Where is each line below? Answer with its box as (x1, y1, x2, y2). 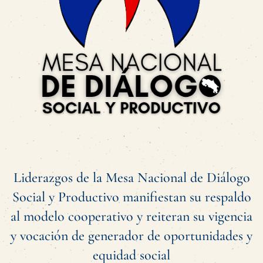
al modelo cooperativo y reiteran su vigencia (11, 207, 252, 225)
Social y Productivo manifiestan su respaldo (12, 188, 251, 205)
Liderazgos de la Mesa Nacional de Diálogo (13, 168, 250, 186)
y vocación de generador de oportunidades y (11, 227, 252, 244)
